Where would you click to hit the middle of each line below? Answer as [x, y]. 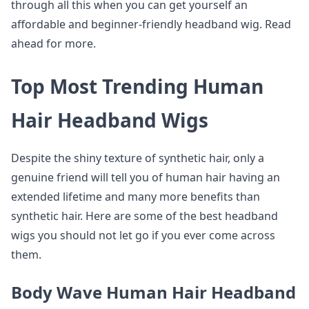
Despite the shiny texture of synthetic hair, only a [138, 158]
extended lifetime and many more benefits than [136, 197]
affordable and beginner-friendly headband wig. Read [151, 24]
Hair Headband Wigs [110, 120]
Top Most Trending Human [137, 86]
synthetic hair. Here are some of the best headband [144, 216]
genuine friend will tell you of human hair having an [146, 177]
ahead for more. [53, 43]
